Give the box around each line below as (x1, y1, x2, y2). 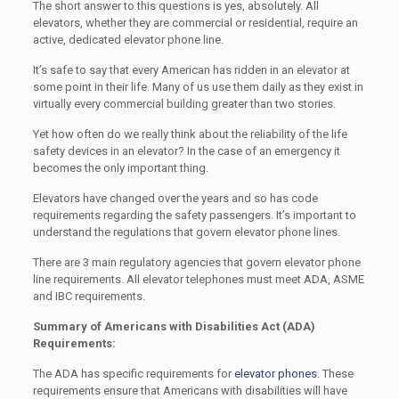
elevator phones (233, 367, 317, 381)
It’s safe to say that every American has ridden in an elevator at (32, 63, 350, 77)
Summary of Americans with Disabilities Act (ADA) (32, 320, 315, 334)
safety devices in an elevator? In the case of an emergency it (32, 144, 340, 159)
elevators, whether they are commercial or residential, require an (32, 16, 358, 30)
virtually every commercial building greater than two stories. (32, 97, 336, 111)
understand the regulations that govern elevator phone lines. (32, 225, 340, 240)
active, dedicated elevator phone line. (32, 33, 224, 47)
